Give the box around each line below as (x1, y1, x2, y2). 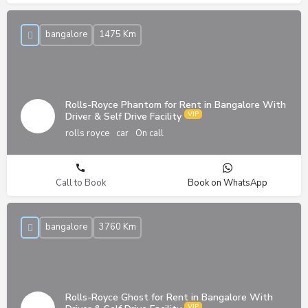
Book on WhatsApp (188, 176, 267, 189)
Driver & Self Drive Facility (65, 109, 184, 123)
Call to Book (55, 176, 106, 189)
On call (135, 126, 164, 140)
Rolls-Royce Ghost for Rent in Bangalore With (65, 290, 273, 304)
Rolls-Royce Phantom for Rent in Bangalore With (65, 98, 286, 111)
